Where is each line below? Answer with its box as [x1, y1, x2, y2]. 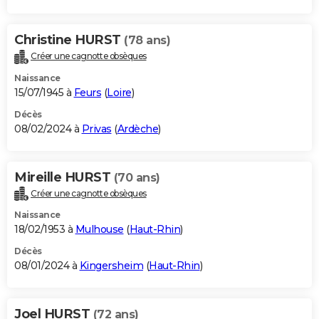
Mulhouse [75, 223, 124, 236]
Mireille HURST [14, 169, 114, 185]
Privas [81, 122, 112, 135]
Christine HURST [14, 31, 124, 48]
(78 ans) [124, 33, 170, 47]
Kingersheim [79, 259, 143, 273]
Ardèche [117, 122, 158, 135]
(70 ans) [113, 170, 160, 184]
